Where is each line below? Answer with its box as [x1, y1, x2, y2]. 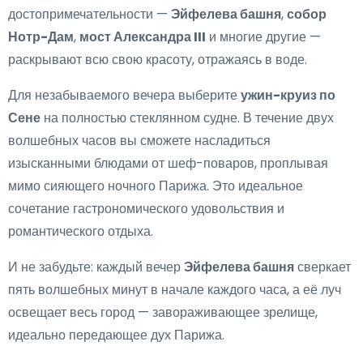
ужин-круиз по [241, 86, 335, 105]
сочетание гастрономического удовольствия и [8, 199, 284, 219]
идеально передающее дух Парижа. [8, 326, 224, 345]
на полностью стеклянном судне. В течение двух [41, 109, 334, 128]
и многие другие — [206, 28, 321, 47]
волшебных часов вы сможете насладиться [8, 131, 271, 151]
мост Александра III [79, 28, 206, 47]
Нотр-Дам [8, 28, 74, 47]
